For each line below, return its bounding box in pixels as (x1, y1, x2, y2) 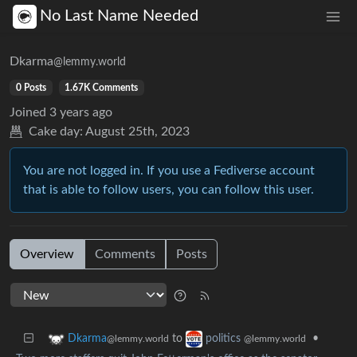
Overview (20, 247, 74, 261)
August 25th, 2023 (85, 124, 190, 138)
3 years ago (49, 105, 112, 119)
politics (206, 332, 244, 344)
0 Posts (15, 82, 46, 92)
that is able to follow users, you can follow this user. (23, 182, 314, 196)
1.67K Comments (65, 82, 139, 92)
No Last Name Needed (40, 8, 198, 25)
